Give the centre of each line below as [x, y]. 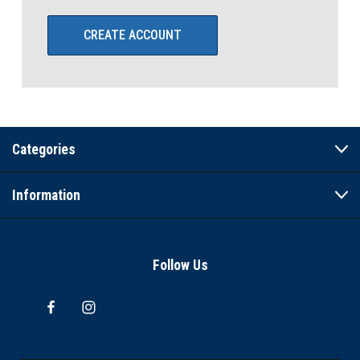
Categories [44, 149]
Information [46, 195]
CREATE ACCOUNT [133, 35]
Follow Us [180, 265]
